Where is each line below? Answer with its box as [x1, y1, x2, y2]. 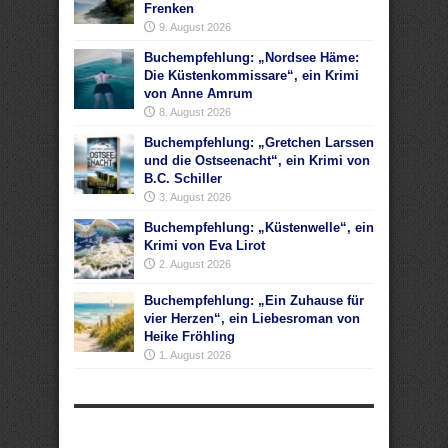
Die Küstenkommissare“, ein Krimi [144, 68, 359, 83]
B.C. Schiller [144, 171, 222, 186]
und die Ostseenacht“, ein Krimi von [144, 153, 370, 168]
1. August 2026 [159, 349, 231, 361]
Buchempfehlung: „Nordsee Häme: [144, 50, 359, 65]
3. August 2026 [159, 191, 231, 203]
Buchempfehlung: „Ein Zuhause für [144, 293, 364, 308]
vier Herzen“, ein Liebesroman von [144, 311, 360, 326]
